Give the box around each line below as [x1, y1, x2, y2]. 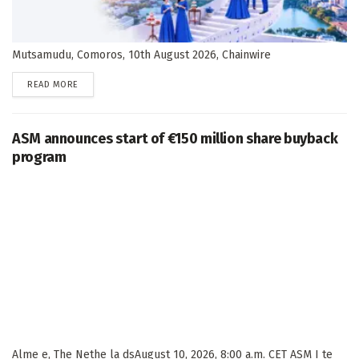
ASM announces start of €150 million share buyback [12, 129, 338, 147]
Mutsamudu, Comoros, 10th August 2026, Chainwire [12, 47, 271, 62]
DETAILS [77, 78, 111, 89]
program [12, 147, 67, 166]
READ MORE [27, 79, 79, 90]
